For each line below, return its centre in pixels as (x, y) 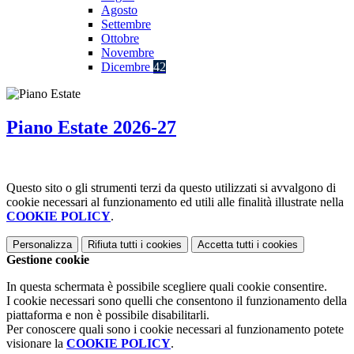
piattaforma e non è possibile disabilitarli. (108, 314)
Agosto (119, 10)
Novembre (128, 53)
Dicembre (127, 67)
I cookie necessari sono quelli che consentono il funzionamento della (177, 300)
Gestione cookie (48, 259)
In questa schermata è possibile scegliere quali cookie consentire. (167, 286)
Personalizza (42, 244)
